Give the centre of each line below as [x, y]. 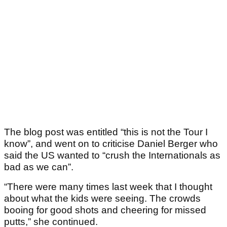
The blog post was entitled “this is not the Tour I [106, 132]
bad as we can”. [39, 167]
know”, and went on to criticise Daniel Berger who [111, 144]
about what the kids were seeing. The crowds [102, 199]
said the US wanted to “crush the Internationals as [112, 156]
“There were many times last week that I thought [108, 187]
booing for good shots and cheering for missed [105, 210]
